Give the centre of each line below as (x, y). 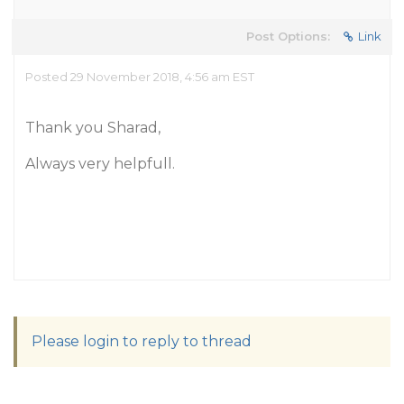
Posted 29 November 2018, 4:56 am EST (140, 77)
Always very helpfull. (100, 164)
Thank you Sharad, (93, 128)
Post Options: (288, 36)
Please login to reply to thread (142, 341)
